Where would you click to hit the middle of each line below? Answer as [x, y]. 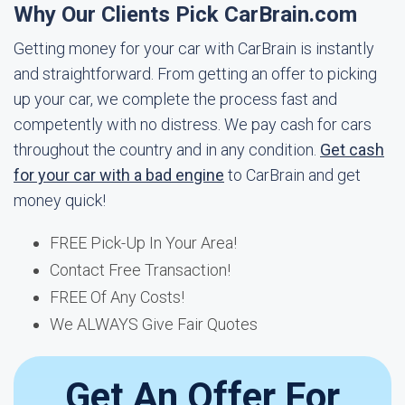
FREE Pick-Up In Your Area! [143, 243]
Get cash [352, 150]
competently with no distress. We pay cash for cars [193, 124]
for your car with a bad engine [119, 175]
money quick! [60, 200]
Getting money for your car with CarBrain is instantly [194, 48]
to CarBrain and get [292, 175]
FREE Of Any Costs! [117, 297]
